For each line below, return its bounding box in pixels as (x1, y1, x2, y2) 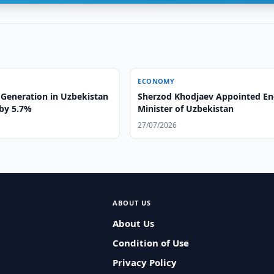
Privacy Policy (112, 256, 177, 268)
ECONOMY (138, 76, 175, 86)
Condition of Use (112, 237, 189, 249)
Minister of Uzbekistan (138, 103, 234, 114)
